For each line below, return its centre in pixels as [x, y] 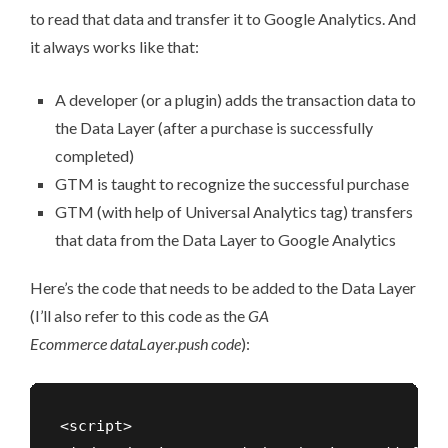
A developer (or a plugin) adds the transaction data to [235, 100]
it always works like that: [114, 47]
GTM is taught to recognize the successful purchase [232, 184]
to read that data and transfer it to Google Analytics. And [223, 19]
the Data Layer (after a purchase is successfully [214, 128]
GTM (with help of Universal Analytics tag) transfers [234, 212]
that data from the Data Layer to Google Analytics [225, 240]
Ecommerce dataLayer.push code [135, 344]
